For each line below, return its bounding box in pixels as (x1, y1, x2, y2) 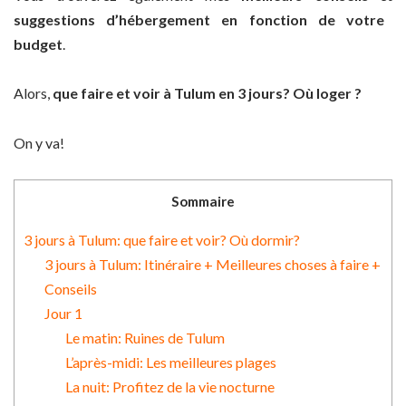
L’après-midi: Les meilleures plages (64, 353, 276, 371)
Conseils (43, 279, 97, 297)
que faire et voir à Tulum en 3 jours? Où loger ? (53, 84, 362, 102)
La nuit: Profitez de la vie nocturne (64, 377, 275, 395)
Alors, (14, 84, 53, 102)
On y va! (14, 133, 64, 151)
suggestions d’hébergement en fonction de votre (14, 11, 384, 29)
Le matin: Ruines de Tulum (64, 328, 225, 346)
